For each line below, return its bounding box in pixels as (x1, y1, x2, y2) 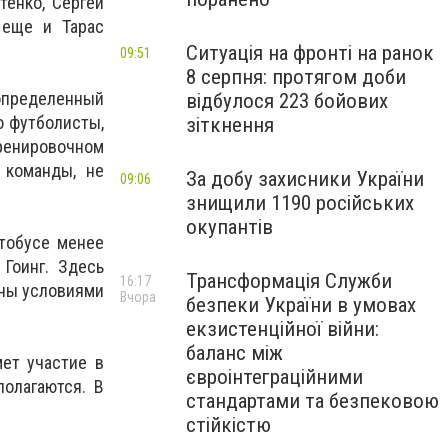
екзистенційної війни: (186, 317, 379, 341)
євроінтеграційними (186, 365, 363, 389)
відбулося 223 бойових (186, 89, 388, 113)
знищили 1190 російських (186, 191, 414, 215)
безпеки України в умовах (186, 293, 416, 317)
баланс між (186, 341, 283, 365)
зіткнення (186, 113, 274, 137)
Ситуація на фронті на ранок (186, 41, 434, 65)
